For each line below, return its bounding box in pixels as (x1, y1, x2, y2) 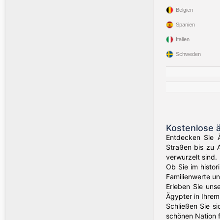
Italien (175, 36, 190, 42)
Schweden (175, 51, 201, 57)
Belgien (175, 7, 193, 13)
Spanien (175, 22, 195, 27)
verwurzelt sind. (165, 153, 217, 161)
